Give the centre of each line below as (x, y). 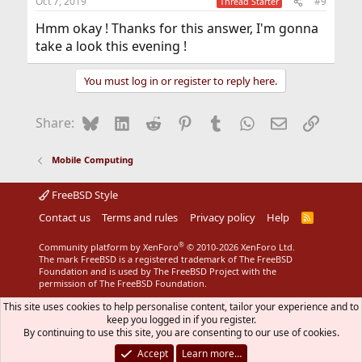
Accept (152, 354)
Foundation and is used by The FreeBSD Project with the (157, 271)
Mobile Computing (93, 160)
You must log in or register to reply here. (181, 81)
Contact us (64, 218)
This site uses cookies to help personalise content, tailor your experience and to (181, 307)
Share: (55, 123)
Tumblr (245, 122)
